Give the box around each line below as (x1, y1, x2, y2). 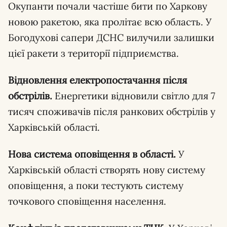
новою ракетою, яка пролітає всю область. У (8, 16, 212, 28)
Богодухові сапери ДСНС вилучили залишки (8, 31, 214, 44)
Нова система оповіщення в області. (8, 148, 176, 160)
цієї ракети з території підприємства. (8, 47, 179, 59)
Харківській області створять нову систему (8, 164, 205, 176)
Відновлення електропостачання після (8, 74, 187, 86)
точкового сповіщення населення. (8, 195, 166, 207)
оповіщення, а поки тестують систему (8, 179, 183, 192)
